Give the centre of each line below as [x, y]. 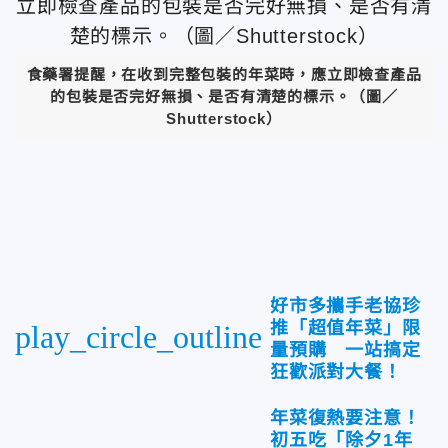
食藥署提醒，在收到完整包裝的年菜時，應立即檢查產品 [224, 74]
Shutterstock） [224, 118]
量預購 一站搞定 [345, 349]
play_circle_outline [138, 336]
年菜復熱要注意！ [345, 417]
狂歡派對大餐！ [336, 371]
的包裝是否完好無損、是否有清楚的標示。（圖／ [224, 96]
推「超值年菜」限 [345, 327]
